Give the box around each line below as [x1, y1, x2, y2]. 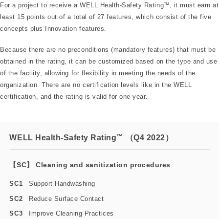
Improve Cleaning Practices [29, 210, 114, 218]
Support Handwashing [29, 180, 95, 188]
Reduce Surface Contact [29, 195, 104, 202]
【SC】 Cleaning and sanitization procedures [9, 160, 171, 169]
